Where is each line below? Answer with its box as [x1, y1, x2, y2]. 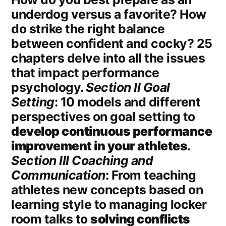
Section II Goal [86, 80, 170, 95]
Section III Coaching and [11, 153, 153, 168]
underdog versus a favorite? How [11, 7, 206, 22]
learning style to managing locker [11, 197, 207, 212]
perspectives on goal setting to [11, 109, 195, 125]
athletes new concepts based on [11, 182, 203, 198]
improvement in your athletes [11, 138, 188, 154]
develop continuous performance [11, 124, 212, 139]
